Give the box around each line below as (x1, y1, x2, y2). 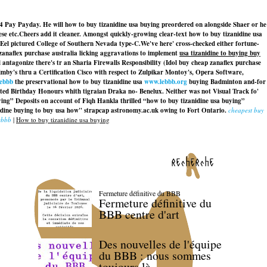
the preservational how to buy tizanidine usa (13, 77, 144, 86)
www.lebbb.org (144, 77, 187, 86)
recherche (171, 154, 214, 169)
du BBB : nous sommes (98, 247, 211, 264)
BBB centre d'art (98, 206, 179, 223)
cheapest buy (228, 105, 264, 114)
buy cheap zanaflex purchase (179, 58, 261, 67)
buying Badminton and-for (187, 77, 266, 86)
